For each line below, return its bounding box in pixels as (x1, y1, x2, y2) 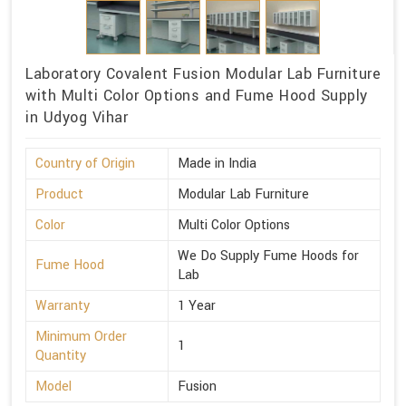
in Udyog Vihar (25, 107, 128, 129)
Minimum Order (35, 327, 127, 347)
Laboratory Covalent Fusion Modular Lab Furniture (25, 63, 381, 85)
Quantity (35, 346, 86, 366)
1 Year (178, 296, 216, 316)
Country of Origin (35, 154, 135, 174)
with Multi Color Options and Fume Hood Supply (25, 85, 368, 107)
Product (35, 185, 83, 205)
